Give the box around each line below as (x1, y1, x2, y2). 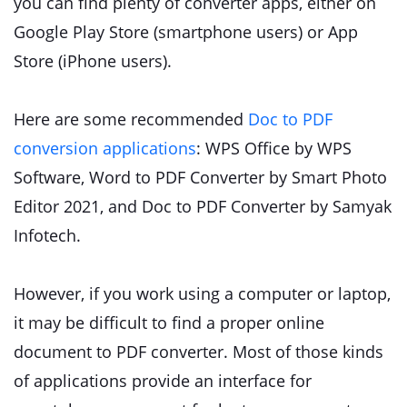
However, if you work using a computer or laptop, (14, 283, 391, 304)
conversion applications (14, 137, 196, 159)
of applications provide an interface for (14, 370, 312, 392)
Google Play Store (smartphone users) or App (14, 21, 358, 43)
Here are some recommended (14, 108, 248, 130)
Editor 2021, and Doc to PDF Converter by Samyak (14, 195, 392, 217)
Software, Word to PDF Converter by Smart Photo (14, 166, 387, 188)
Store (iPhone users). (14, 50, 172, 72)
